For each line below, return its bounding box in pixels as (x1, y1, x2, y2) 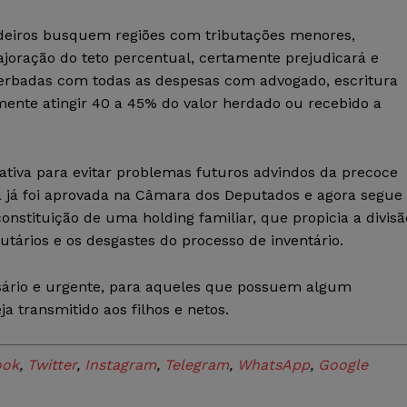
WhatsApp (237, 356, 310, 374)
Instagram (84, 356, 156, 374)
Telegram (164, 356, 229, 374)
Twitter (27, 356, 76, 374)
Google (318, 356, 368, 374)
